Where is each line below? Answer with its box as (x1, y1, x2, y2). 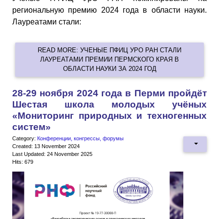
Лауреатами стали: (12, 18, 81, 26)
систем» (12, 121, 51, 132)
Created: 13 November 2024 (12, 143, 80, 149)
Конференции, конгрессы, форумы (37, 135, 124, 141)
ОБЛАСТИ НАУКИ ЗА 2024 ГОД (63, 65, 156, 73)
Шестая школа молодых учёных (12, 99, 207, 109)
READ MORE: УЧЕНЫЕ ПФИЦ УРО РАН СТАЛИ (38, 46, 181, 54)
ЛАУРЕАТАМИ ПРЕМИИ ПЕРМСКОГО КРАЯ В (40, 56, 179, 64)
